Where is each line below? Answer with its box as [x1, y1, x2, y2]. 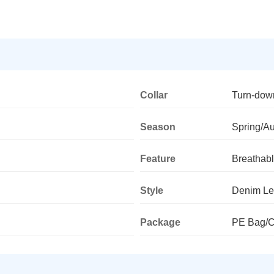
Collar [140, 89, 168, 100]
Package [140, 217, 180, 228]
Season [140, 121, 176, 132]
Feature [140, 153, 176, 164]
